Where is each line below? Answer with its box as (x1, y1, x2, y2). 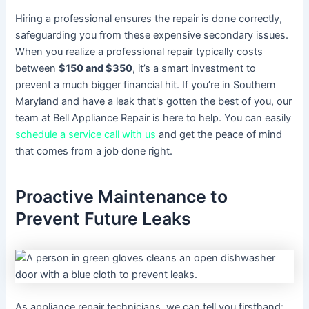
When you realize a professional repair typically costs (15, 46, 263, 59)
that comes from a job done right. (15, 145, 173, 158)
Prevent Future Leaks (15, 208, 192, 229)
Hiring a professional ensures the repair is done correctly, (15, 12, 283, 26)
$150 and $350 (59, 62, 133, 75)
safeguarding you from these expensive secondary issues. (15, 29, 289, 42)
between (15, 62, 59, 75)
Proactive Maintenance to (15, 186, 228, 207)
